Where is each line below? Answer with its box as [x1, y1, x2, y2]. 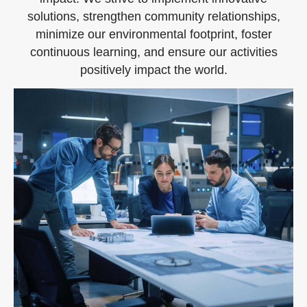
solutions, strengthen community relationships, [27, 9, 280, 23]
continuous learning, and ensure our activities [29, 45, 278, 59]
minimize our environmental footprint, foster [35, 27, 272, 41]
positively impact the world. [79, 62, 228, 77]
